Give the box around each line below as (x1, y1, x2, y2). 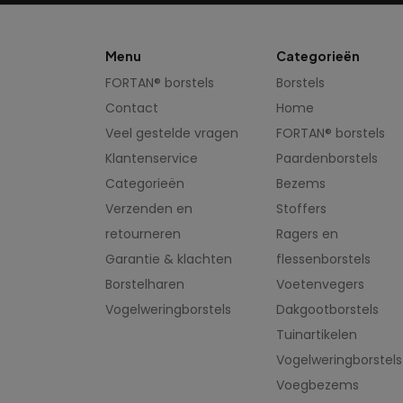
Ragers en (276, 225, 338, 244)
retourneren (105, 225, 181, 244)
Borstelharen (105, 275, 184, 294)
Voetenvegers (276, 275, 364, 294)
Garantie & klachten (105, 250, 232, 269)
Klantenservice (105, 149, 198, 168)
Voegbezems (276, 376, 359, 395)
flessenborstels (276, 250, 371, 269)
